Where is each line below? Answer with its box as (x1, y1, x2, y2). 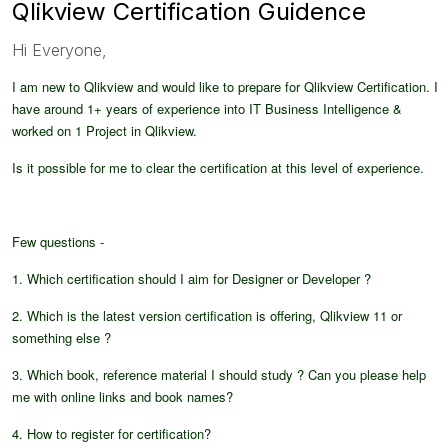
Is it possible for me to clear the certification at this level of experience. (12, 157, 424, 177)
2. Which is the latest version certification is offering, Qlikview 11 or (12, 305, 402, 325)
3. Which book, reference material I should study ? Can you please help (12, 364, 426, 384)
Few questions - (12, 231, 104, 251)
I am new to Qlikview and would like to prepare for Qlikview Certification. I (12, 76, 438, 96)
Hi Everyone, (12, 39, 107, 60)
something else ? (12, 327, 111, 347)
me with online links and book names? (12, 386, 233, 406)
